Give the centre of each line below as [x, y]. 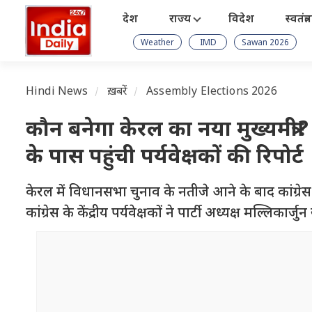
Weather [157, 43]
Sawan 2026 [265, 43]
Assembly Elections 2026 [212, 92]
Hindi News [57, 92]
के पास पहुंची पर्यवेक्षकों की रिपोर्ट [165, 158]
